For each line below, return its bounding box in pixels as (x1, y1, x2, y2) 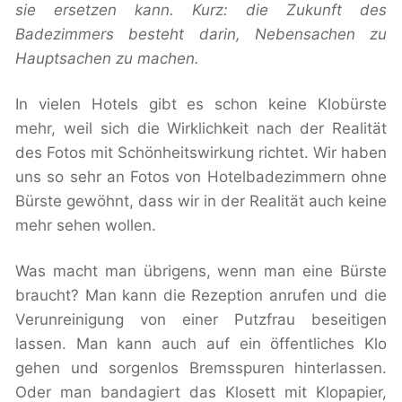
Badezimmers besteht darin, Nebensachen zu (15, 25, 387, 44)
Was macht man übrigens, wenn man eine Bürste (15, 262, 387, 281)
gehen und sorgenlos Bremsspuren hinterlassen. (15, 359, 387, 378)
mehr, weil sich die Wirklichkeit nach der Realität (15, 119, 387, 138)
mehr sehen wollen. (15, 216, 156, 235)
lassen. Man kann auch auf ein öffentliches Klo (15, 335, 387, 354)
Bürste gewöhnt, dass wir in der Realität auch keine (15, 192, 387, 211)
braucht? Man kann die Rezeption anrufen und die (15, 286, 387, 305)
